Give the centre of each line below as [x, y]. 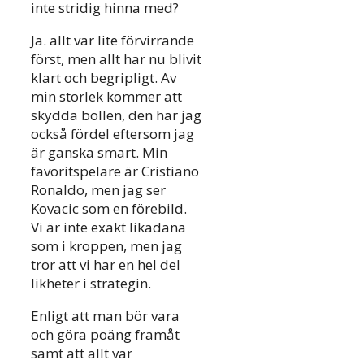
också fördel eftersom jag [113, 133]
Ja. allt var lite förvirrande [113, 40]
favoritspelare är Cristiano [115, 171]
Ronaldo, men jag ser [98, 189]
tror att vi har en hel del [106, 264]
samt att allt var [82, 353]
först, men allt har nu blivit [116, 58]
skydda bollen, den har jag [116, 115]
